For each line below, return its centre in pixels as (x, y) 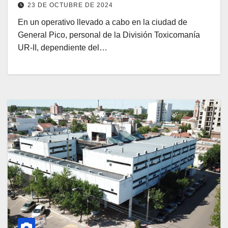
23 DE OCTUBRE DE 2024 (70, 5)
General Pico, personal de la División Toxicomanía (109, 35)
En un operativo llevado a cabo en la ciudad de (103, 22)
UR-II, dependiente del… (63, 47)
